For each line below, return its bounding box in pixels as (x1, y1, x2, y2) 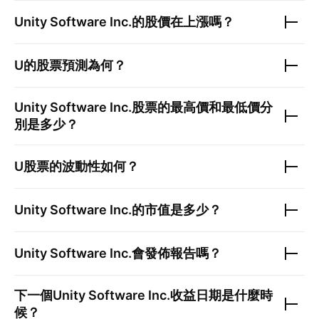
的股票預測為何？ (23, 58, 126, 73)
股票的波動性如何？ (23, 159, 139, 174)
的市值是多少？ (132, 202, 221, 217)
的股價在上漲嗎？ (132, 14, 234, 29)
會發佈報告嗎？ (132, 246, 221, 261)
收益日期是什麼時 (170, 288, 273, 303)
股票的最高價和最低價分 (132, 100, 273, 115)
